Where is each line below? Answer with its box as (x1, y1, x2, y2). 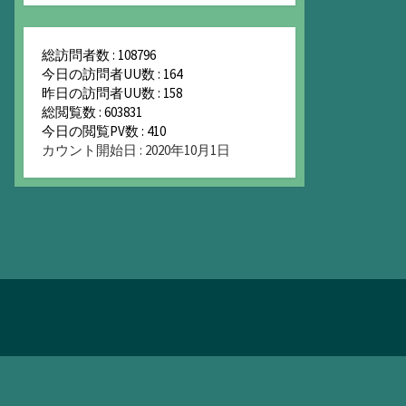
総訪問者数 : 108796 (42, 46, 156, 64)
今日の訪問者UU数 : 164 (42, 65, 182, 83)
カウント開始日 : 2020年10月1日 (42, 141, 230, 159)
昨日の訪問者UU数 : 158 (42, 84, 182, 102)
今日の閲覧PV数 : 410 (42, 122, 166, 140)
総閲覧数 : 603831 (42, 103, 142, 121)
